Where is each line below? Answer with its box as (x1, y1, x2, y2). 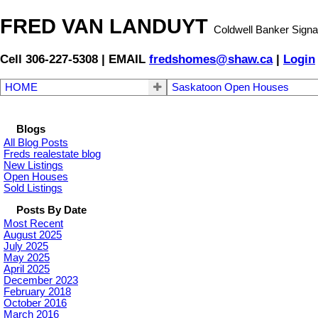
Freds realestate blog (4, 148, 101, 160)
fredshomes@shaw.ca (149, 52, 273, 67)
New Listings (4, 160, 63, 172)
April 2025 (4, 263, 50, 275)
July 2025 (4, 241, 48, 253)
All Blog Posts (4, 137, 68, 149)
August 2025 (4, 229, 62, 241)
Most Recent (4, 218, 63, 230)
